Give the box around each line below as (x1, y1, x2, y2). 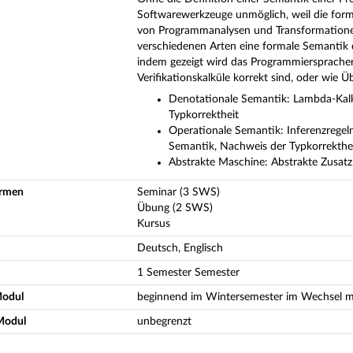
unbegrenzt (137, 315, 191, 327)
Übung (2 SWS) (137, 202, 213, 214)
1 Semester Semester (137, 266, 240, 278)
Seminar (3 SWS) (137, 186, 220, 198)
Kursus (137, 217, 170, 229)
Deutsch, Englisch (137, 242, 223, 254)
